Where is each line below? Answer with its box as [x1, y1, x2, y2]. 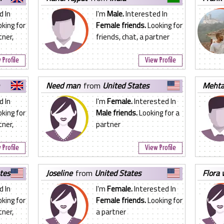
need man [51, 79, 80, 91]
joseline [48, 167, 72, 179]
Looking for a [137, 107, 179, 118]
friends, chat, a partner [95, 31, 169, 42]
